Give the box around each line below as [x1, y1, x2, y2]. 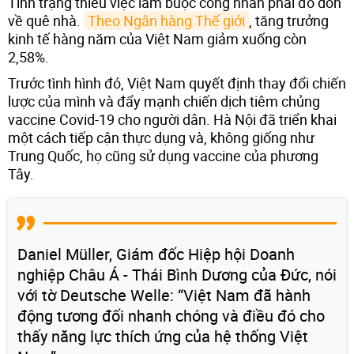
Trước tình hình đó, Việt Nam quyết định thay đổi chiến [8, 73, 346, 92]
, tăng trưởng [249, 10, 329, 30]
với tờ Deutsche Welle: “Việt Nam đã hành [17, 284, 311, 306]
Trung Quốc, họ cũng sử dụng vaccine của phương [8, 145, 318, 165]
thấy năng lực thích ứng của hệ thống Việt [17, 325, 308, 347]
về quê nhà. [8, 10, 84, 30]
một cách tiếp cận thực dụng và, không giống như [8, 127, 314, 147]
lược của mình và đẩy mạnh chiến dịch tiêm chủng [8, 91, 320, 111]
